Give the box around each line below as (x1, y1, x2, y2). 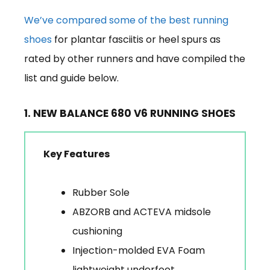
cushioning (72, 224, 122, 238)
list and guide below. (24, 71, 119, 85)
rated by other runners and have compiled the (24, 51, 245, 66)
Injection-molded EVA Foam (72, 243, 205, 257)
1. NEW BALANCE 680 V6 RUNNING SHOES (24, 105, 236, 121)
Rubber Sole (72, 185, 130, 199)
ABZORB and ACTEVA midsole (72, 204, 211, 219)
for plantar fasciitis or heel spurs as (52, 32, 221, 46)
